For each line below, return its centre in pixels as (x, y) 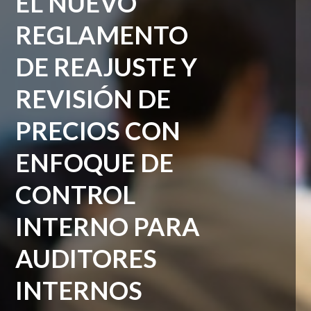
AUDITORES (86, 258)
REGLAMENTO (102, 35)
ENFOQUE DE (95, 162)
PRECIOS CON (98, 131)
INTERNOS (79, 290)
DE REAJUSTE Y (107, 67)
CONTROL (76, 194)
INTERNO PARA (108, 226)
